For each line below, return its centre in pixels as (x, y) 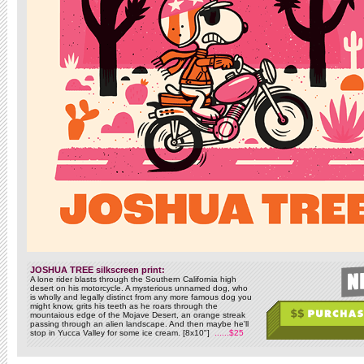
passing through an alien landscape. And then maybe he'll (139, 324)
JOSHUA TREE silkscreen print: (97, 270)
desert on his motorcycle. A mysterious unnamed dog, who (139, 288)
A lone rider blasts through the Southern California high (133, 279)
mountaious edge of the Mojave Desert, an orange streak (138, 315)
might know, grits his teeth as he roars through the (124, 306)
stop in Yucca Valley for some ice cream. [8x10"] (122, 333)
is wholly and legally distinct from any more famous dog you (141, 297)
